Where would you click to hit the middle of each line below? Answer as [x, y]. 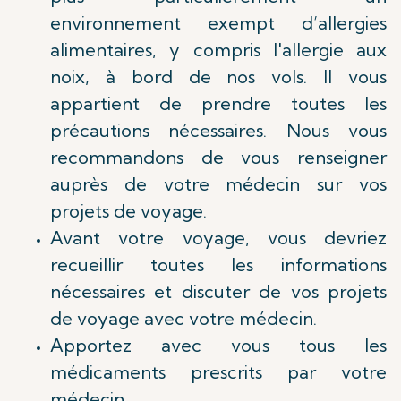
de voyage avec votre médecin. [183, 318]
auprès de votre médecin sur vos [218, 184]
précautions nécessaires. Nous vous [218, 130]
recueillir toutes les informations [218, 264]
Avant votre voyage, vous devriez [218, 238]
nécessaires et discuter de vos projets [218, 291]
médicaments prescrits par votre [218, 372]
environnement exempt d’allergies [218, 23]
